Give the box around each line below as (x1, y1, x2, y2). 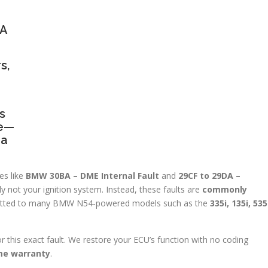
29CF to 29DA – (178, 169, 240, 181)
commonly (202, 183, 247, 195)
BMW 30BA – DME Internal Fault (26, 169, 159, 181)
